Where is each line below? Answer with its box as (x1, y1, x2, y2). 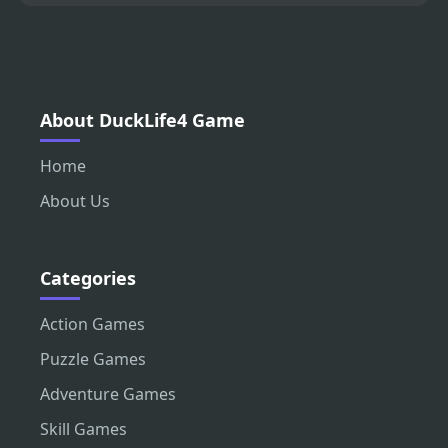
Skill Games (40, 417, 127, 440)
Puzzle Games (40, 347, 146, 370)
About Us (40, 189, 110, 212)
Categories (40, 265, 136, 290)
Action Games (40, 312, 145, 335)
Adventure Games (40, 382, 176, 405)
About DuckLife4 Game (40, 107, 245, 132)
